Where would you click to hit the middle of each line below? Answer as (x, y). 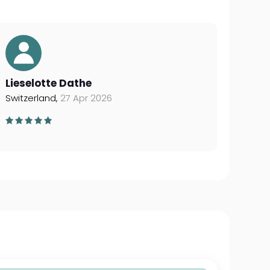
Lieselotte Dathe (48, 83)
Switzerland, (33, 98)
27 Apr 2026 (86, 98)
